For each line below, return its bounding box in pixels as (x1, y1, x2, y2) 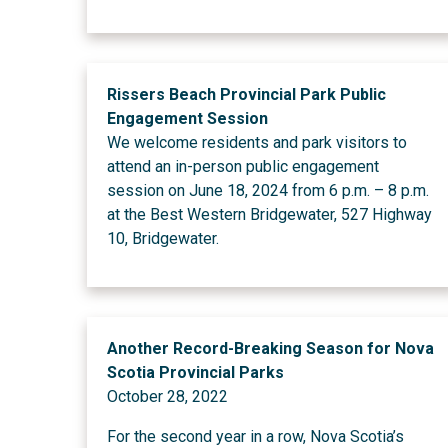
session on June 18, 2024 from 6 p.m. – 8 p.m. (107, 181, 429, 200)
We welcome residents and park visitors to (107, 133, 407, 152)
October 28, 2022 (107, 387, 232, 406)
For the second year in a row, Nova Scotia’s (107, 427, 404, 446)
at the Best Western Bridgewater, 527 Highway (107, 205, 432, 224)
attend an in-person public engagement (107, 157, 379, 176)
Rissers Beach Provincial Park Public (107, 85, 386, 104)
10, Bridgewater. (107, 229, 219, 248)
